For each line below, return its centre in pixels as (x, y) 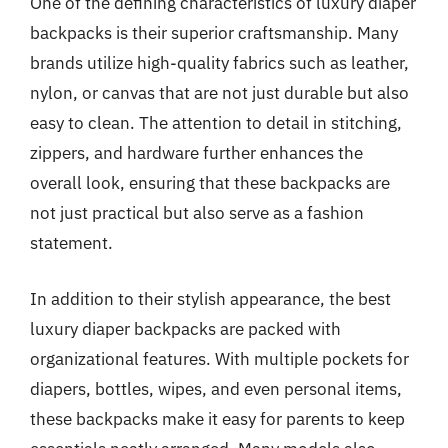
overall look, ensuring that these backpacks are (210, 183)
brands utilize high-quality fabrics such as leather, (219, 63)
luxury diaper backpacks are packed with (185, 328)
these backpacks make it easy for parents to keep (217, 418)
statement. (71, 243)
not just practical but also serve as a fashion (197, 213)
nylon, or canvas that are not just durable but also (219, 93)
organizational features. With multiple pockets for (219, 358)
